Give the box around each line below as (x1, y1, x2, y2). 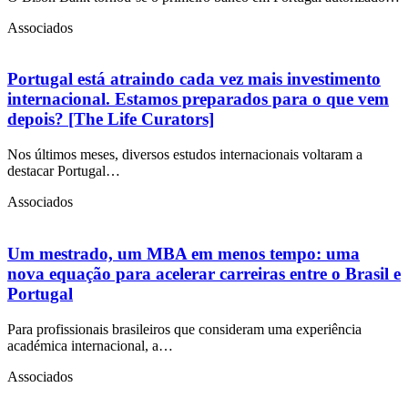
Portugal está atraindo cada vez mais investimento (7, 69, 381, 89)
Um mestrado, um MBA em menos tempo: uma (7, 243, 360, 263)
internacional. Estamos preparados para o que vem (7, 89, 389, 109)
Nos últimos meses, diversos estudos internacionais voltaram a (7, 147, 362, 163)
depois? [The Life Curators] (7, 109, 214, 129)
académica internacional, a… (7, 337, 173, 353)
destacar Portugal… (7, 163, 120, 179)
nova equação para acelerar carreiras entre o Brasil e (7, 263, 401, 283)
